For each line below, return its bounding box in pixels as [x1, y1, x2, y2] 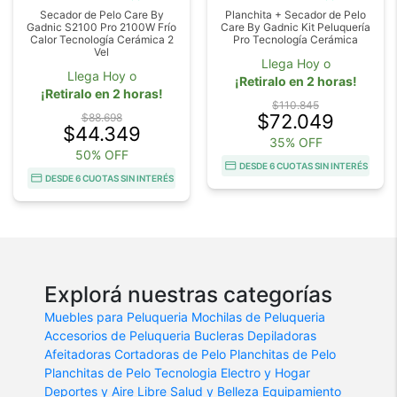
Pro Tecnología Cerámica [233, 32, 358, 46]
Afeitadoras [44, 346, 111, 362]
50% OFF [74, 146, 128, 162]
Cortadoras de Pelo [114, 346, 226, 362]
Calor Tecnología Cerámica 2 [29, 32, 174, 46]
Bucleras [194, 327, 244, 343]
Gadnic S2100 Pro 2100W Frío [27, 19, 176, 34]
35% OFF [269, 134, 323, 150]
